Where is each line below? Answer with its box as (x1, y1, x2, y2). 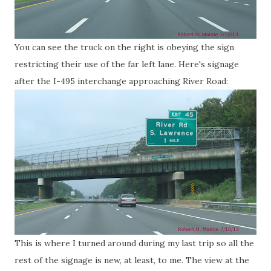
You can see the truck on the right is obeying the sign (15, 42, 234, 53)
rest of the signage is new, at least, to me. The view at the (15, 255, 249, 266)
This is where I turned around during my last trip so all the (15, 238, 254, 249)
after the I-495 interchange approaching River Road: (15, 76, 228, 87)
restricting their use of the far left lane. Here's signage (15, 59, 239, 70)
